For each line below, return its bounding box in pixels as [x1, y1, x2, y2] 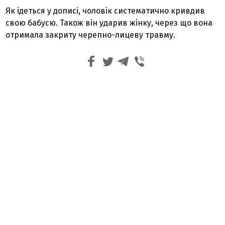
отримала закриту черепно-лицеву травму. [6, 30, 176, 40]
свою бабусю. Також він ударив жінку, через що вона [6, 18, 213, 28]
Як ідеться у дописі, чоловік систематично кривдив [6, 6, 205, 16]
